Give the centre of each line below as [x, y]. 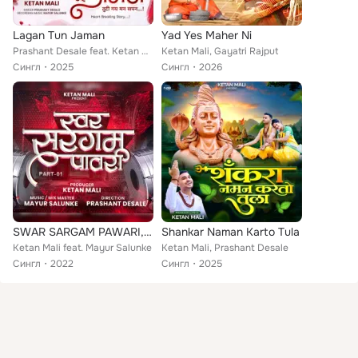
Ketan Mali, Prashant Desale [225, 248]
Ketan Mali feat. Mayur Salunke [82, 248]
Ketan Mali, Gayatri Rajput [220, 51]
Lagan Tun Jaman [59, 35]
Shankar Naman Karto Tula [231, 232]
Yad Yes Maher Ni [207, 35]
